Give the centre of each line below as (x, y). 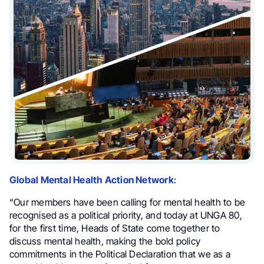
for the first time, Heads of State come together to (115, 228)
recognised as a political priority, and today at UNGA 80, (126, 215)
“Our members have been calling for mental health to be (128, 202)
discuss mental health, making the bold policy (105, 241)
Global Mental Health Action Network (92, 179)
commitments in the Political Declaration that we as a (120, 254)
